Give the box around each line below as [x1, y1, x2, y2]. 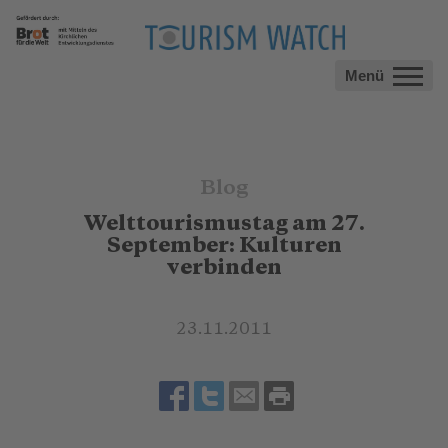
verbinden [166, 257, 282, 279]
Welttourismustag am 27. [83, 213, 365, 235]
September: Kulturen [106, 235, 342, 257]
